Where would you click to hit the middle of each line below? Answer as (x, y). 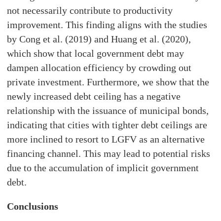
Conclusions (33, 206)
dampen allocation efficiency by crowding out (99, 68)
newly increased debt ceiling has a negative (94, 96)
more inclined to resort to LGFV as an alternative (106, 139)
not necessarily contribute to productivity (90, 11)
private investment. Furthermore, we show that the (108, 82)
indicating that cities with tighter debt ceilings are (107, 125)
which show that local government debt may (96, 54)
